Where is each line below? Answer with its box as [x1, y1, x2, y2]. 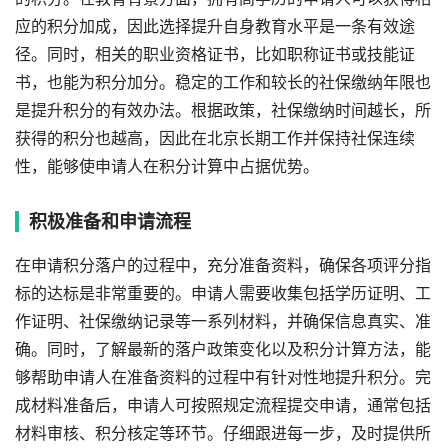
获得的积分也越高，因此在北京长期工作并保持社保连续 [15, 128, 415, 148]
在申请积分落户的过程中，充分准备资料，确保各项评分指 [15, 255, 431, 275]
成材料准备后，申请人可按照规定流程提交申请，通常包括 [15, 395, 431, 415]
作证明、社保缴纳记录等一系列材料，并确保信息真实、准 [15, 311, 431, 331]
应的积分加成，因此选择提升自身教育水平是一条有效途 [15, 16, 415, 36]
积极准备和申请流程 [29, 210, 191, 232]
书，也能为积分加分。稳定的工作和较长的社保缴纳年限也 [15, 72, 431, 92]
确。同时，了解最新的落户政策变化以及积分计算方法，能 [15, 339, 431, 359]
